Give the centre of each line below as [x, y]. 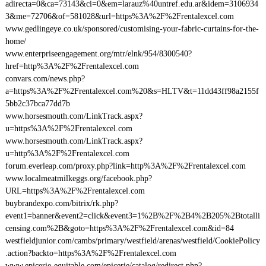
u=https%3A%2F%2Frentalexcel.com [69, 129]
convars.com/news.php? [45, 79]
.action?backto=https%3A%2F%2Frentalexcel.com [91, 253]
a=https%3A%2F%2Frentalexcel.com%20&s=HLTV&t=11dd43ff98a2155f [132, 91]
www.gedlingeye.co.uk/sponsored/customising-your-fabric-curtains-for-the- [132, 29]
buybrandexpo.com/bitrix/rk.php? [61, 203]
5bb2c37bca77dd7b [37, 104]
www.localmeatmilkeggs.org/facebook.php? [78, 178]
